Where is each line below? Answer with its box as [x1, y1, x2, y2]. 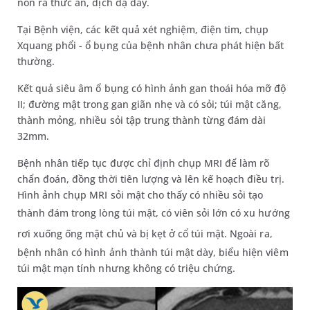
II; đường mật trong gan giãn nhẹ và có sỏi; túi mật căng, [17, 98, 282, 111]
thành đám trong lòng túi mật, [17, 206, 161, 219]
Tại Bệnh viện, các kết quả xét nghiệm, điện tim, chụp [17, 23, 269, 36]
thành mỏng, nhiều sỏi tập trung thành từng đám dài [17, 113, 266, 127]
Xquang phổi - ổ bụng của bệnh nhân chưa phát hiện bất [17, 39, 284, 52]
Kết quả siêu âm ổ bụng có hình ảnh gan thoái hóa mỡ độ [17, 82, 286, 95]
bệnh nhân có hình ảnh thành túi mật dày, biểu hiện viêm [17, 246, 289, 259]
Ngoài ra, [227, 227, 273, 240]
